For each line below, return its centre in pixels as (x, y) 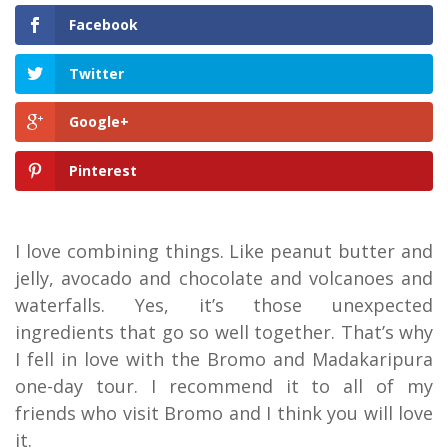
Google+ (99, 122)
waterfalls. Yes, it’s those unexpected (224, 304)
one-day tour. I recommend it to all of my (224, 385)
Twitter (96, 73)
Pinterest (103, 170)
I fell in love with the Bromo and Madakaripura (224, 358)
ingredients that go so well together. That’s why (224, 331)
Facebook (103, 25)
